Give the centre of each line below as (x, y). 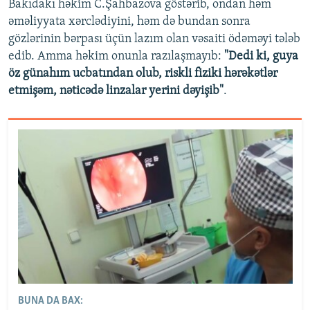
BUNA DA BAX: (50, 301)
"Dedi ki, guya (261, 57)
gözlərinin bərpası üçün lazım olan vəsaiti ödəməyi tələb (154, 39)
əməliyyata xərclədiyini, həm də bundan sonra (129, 22)
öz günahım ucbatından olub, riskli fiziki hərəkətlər (143, 74)
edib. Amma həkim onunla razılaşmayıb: (116, 57)
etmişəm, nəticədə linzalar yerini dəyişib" (116, 91)
